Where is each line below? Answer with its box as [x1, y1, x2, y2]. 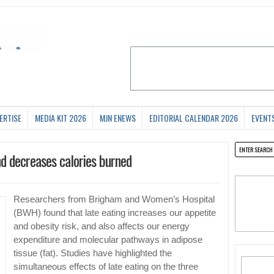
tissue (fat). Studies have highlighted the [13, 248, 172, 259]
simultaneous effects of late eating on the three [13, 262, 198, 272]
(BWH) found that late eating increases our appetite [13, 208, 216, 218]
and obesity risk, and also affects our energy [13, 221, 190, 232]
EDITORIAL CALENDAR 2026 [149, 111, 238, 125]
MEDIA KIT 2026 [35, 111, 86, 125]
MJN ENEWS [100, 111, 136, 125]
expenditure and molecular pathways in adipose [13, 235, 202, 245]
